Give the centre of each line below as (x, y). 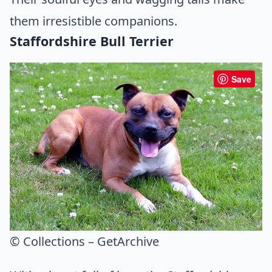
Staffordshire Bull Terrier (92, 41)
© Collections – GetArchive (84, 242)
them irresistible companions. (93, 21)
